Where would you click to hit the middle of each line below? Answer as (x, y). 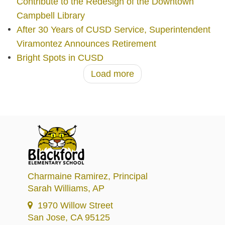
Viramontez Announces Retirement (86, 43)
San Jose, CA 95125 (69, 218)
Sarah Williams (58, 189)
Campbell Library (50, 15)
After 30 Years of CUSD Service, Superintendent (113, 29)
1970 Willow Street (75, 206)
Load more (113, 74)
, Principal (128, 177)
